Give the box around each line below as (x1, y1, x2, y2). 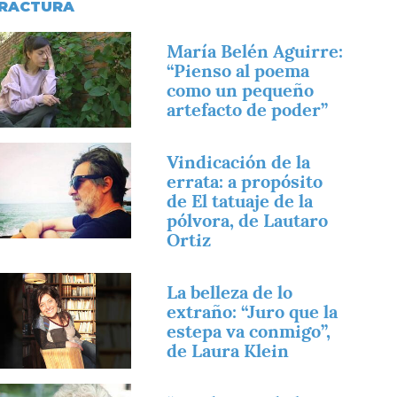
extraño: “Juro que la (167, 300, 339, 323)
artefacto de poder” (167, 97, 329, 121)
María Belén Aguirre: (167, 39, 344, 63)
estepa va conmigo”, (167, 319, 331, 343)
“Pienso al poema (167, 58, 310, 82)
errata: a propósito (167, 169, 323, 193)
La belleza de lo (167, 280, 293, 304)
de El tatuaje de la (167, 189, 314, 213)
